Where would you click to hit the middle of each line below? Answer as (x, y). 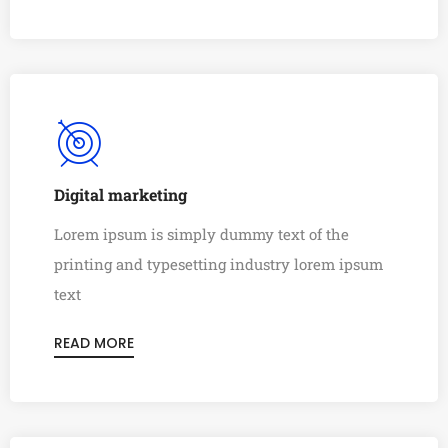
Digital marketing (120, 194)
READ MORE (94, 343)
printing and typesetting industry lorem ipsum (218, 264)
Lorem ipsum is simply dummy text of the (201, 234)
